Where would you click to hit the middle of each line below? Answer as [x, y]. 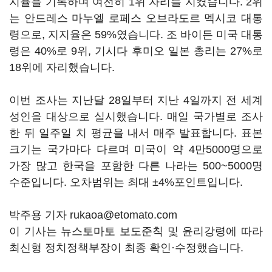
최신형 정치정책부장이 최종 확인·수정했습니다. [126, 248]
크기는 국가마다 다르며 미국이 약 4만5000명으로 [136, 149]
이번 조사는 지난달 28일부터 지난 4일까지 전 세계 [136, 100]
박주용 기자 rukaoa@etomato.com [93, 215]
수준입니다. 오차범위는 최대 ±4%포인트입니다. [126, 182]
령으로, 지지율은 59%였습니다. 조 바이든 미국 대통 [136, 35]
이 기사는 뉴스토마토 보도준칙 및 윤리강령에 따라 [136, 231]
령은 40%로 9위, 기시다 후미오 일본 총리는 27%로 [136, 51]
